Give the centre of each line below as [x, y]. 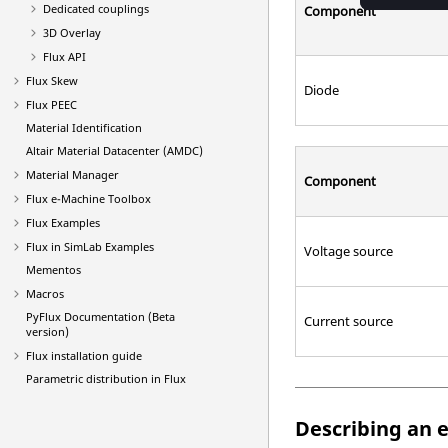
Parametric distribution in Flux [106, 378]
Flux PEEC [51, 104]
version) [47, 331]
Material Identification [84, 127]
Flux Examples [63, 222]
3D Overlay [71, 32]
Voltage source [349, 250]
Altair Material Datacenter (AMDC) [114, 150]
